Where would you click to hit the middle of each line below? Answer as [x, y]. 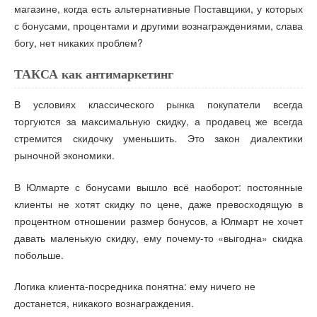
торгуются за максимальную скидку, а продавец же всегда [158, 121]
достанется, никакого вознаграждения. [104, 303]
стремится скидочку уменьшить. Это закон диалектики [158, 138]
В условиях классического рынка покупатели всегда [158, 104]
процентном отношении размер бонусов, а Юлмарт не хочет [158, 220]
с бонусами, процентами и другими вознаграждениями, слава [158, 25]
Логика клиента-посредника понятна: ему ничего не [135, 286]
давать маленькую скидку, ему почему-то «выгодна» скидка [158, 237]
